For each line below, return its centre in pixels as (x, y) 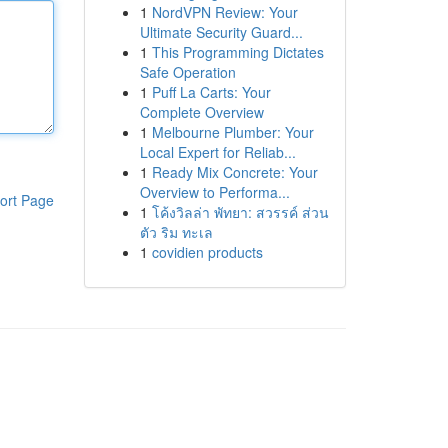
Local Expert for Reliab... (217, 152)
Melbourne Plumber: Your (232, 132)
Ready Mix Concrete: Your (234, 172)
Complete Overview (201, 112)
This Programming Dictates (237, 52)
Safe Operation (187, 72)
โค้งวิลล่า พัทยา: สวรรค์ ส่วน (240, 212)
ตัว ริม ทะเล (176, 232)
